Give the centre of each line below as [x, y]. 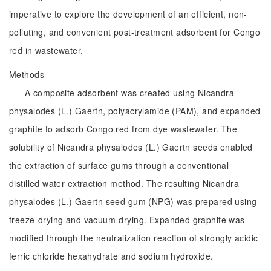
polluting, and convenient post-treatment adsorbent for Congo [135, 32]
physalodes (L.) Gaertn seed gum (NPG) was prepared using [133, 201]
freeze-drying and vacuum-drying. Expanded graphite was [127, 220]
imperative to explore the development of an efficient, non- [128, 14]
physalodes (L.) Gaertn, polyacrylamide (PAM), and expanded [135, 111]
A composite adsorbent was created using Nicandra [130, 93]
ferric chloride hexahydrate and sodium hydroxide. [111, 256]
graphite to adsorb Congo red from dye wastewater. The [123, 129]
